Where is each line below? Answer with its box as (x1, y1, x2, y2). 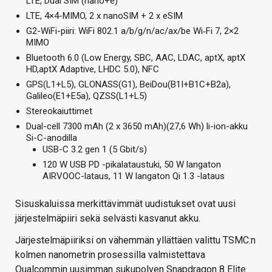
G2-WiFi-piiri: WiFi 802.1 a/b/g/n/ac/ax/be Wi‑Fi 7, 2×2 (26, 25, 239, 36)
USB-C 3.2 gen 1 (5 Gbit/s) (42, 143, 147, 155)
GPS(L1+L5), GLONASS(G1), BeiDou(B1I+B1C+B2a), (26, 78, 231, 90)
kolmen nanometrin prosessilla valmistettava (15, 248, 205, 260)
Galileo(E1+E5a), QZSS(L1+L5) (26, 90, 147, 101)
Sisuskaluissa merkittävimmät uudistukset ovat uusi (15, 197, 236, 209)
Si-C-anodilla (26, 132, 77, 143)
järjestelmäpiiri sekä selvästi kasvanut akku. (15, 212, 200, 224)
